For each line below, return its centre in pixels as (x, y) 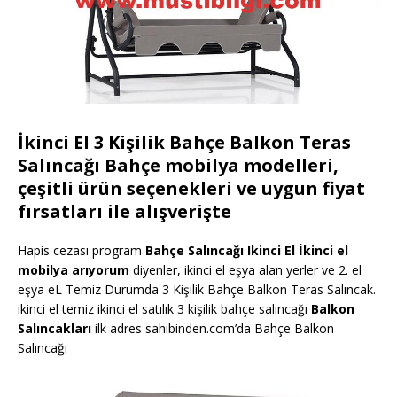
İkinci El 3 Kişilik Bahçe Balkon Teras (184, 143)
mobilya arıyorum (74, 270)
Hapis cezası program (80, 251)
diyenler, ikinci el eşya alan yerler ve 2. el (245, 270)
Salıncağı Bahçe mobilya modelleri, (178, 166)
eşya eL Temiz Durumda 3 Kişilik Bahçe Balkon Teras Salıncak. (197, 290)
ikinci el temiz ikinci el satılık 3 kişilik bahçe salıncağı (163, 309)
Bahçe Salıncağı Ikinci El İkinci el (245, 251)
